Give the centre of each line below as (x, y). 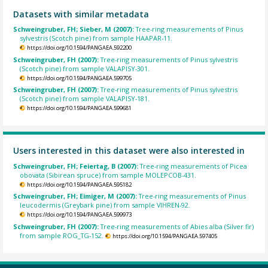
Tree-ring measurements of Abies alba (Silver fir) (177, 226)
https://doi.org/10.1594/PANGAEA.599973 (79, 215)
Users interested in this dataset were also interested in (129, 151)
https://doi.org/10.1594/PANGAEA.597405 (165, 236)
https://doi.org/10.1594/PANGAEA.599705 (79, 78)
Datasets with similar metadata (81, 14)
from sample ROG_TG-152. (62, 235)
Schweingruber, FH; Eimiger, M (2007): (76, 196)
